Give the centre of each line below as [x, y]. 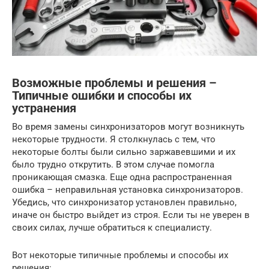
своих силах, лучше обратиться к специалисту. [112, 228]
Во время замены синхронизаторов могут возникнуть [128, 127]
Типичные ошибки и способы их [102, 96]
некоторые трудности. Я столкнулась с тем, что [114, 140]
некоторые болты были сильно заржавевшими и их [124, 152]
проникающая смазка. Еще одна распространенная [122, 177]
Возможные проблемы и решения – [114, 83]
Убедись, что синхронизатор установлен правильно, [124, 203]
